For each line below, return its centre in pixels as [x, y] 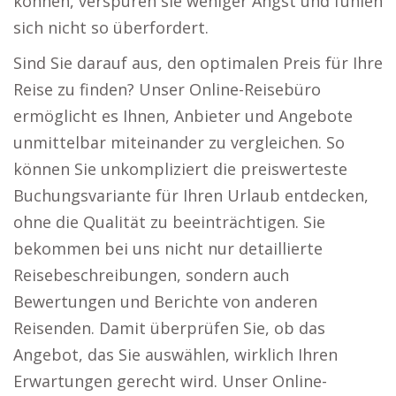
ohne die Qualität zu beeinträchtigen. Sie [169, 222]
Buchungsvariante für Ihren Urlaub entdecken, [191, 195]
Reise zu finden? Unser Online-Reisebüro [167, 89]
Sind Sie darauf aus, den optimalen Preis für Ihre [198, 63]
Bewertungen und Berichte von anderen [165, 301]
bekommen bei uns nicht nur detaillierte [168, 248]
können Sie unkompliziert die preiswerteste [180, 169]
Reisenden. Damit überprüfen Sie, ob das [169, 328]
